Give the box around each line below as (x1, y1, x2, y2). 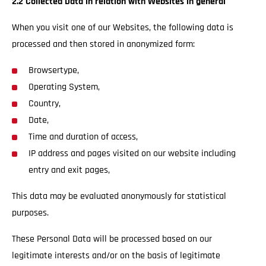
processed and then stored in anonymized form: (12, 38, 195, 50)
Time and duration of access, (28, 131, 138, 143)
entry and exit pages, (28, 164, 110, 176)
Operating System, (28, 81, 100, 93)
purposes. (12, 207, 49, 219)
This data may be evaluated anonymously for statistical (12, 190, 226, 202)
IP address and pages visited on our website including (28, 147, 236, 160)
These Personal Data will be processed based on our (12, 233, 212, 245)
